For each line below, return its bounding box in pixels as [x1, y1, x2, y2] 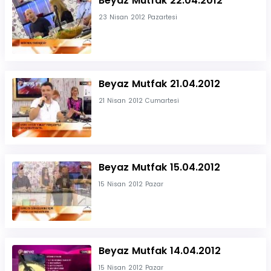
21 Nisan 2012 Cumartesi [98, 96, 179, 106]
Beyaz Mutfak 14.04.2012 [98, 243, 221, 258]
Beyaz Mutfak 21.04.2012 [98, 77, 220, 91]
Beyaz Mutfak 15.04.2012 [98, 160, 220, 174]
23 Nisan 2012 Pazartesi [98, 13, 177, 22]
